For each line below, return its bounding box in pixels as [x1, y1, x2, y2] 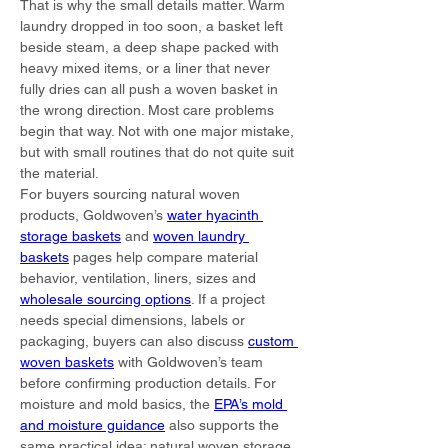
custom [248, 333, 298, 349]
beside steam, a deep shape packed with [20, 39, 283, 55]
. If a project [191, 291, 269, 307]
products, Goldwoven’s [20, 207, 167, 223]
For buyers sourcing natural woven [20, 186, 244, 202]
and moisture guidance [20, 417, 165, 433]
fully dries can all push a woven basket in [20, 81, 282, 97]
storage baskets [20, 228, 121, 244]
